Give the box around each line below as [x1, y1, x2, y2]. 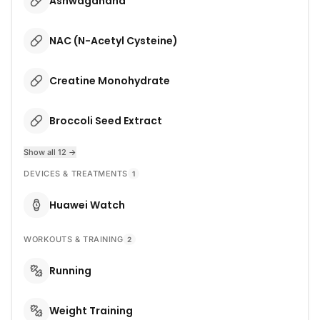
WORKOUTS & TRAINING [24, 234, 124, 244]
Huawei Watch [49, 197, 125, 212]
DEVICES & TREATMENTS [24, 169, 128, 179]
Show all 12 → [24, 147, 76, 157]
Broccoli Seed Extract [49, 113, 162, 128]
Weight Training [49, 303, 133, 318]
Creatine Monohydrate [49, 73, 170, 88]
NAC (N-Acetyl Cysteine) [49, 33, 178, 48]
